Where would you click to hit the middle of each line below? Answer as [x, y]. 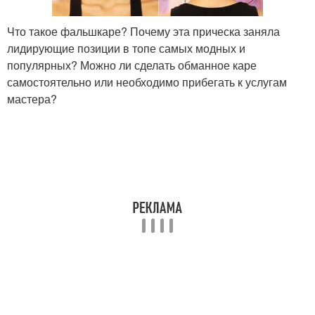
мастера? [32, 99]
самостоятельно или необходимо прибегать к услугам [147, 82]
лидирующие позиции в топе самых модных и [126, 49]
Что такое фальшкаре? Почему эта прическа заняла [143, 32]
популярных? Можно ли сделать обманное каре [132, 65]
